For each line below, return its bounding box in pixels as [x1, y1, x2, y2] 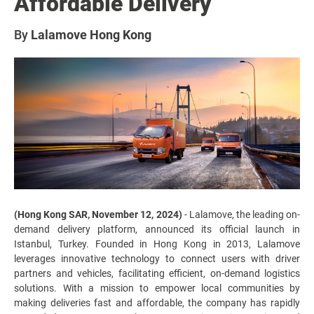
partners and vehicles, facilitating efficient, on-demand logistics [14, 267, 300, 279]
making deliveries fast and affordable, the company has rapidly [14, 296, 300, 308]
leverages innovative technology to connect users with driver [14, 252, 300, 264]
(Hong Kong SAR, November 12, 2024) [14, 208, 182, 220]
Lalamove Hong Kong [31, 27, 151, 42]
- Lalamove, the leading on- [182, 208, 300, 220]
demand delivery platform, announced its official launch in [14, 223, 300, 235]
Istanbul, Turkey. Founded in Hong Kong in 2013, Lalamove [14, 238, 300, 250]
